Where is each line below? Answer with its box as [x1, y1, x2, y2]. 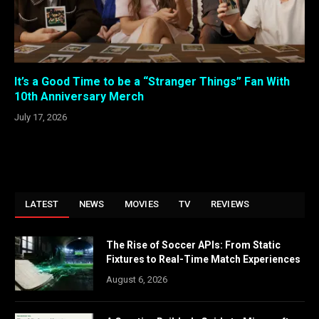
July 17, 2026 [14, 111, 67, 122]
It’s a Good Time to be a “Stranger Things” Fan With [14, 74, 290, 88]
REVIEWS [210, 198, 250, 209]
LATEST [25, 198, 59, 209]
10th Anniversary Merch [14, 89, 144, 103]
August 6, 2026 [106, 273, 167, 285]
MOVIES [124, 198, 159, 209]
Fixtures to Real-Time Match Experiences [106, 253, 300, 265]
